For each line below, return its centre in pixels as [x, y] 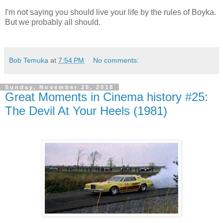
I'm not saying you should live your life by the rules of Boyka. [111, 12]
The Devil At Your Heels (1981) [86, 111]
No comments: [116, 60]
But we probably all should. [53, 22]
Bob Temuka [29, 60]
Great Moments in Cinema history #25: [107, 97]
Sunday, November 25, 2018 [59, 87]
